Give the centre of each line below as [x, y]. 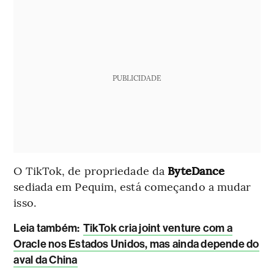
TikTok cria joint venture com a [157, 228]
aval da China [46, 260]
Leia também [46, 228]
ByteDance [196, 171]
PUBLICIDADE [137, 78]
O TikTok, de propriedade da [91, 171]
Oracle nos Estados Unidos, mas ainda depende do [136, 244]
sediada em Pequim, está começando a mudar [132, 187]
